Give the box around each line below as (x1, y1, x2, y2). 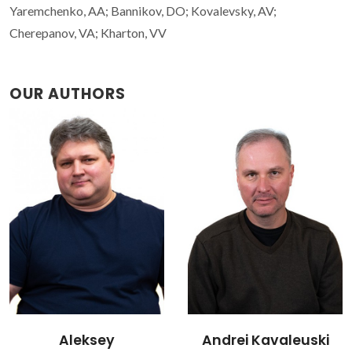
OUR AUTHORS (9, 82, 126, 104)
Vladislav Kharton (201, 331, 329, 350)
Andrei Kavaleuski (23, 331, 151, 350)
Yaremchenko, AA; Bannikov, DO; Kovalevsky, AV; (9, 2, 277, 18)
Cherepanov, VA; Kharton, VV (9, 24, 167, 40)
